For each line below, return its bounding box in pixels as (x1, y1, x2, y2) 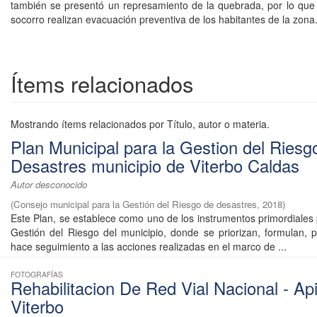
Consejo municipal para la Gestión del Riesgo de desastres (13, 197, 257, 212)
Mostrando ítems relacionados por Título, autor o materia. (11, 117, 270, 132)
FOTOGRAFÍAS (11, 269, 63, 280)
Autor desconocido (11, 178, 87, 192)
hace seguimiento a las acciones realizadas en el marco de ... (11, 239, 287, 254)
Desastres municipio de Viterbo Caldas (11, 154, 299, 178)
